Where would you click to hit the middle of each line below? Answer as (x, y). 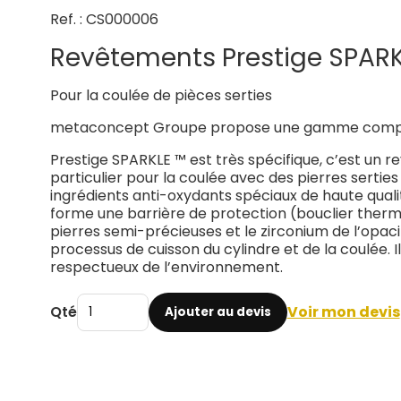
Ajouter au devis (218, 312)
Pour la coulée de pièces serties (161, 96)
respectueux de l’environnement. (166, 268)
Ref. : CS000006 (104, 19)
